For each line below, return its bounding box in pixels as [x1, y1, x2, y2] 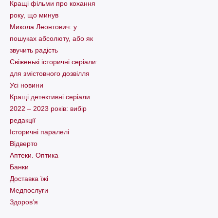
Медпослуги [10, 186, 48, 195]
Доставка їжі [10, 175, 48, 183]
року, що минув [10, 11, 58, 19]
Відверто [10, 140, 37, 148]
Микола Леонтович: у [10, 23, 77, 31]
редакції [10, 116, 36, 125]
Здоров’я [10, 198, 38, 206]
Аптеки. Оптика [10, 151, 58, 160]
